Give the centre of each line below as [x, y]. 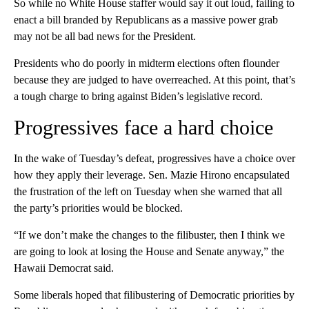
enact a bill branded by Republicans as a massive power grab [146, 20]
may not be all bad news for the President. [105, 37]
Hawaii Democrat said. [64, 268]
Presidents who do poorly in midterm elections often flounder [147, 63]
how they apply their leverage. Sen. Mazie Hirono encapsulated [152, 175]
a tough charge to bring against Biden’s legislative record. [138, 97]
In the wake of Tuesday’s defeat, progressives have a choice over [154, 159]
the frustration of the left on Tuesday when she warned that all [148, 192]
